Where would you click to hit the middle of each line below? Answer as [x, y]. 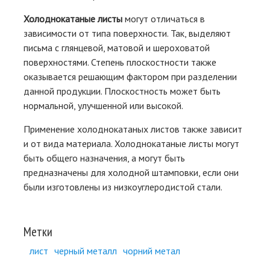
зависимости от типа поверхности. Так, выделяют [127, 33]
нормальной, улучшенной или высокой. [103, 106]
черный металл [86, 251]
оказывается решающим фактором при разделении [130, 77]
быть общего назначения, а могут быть [104, 158]
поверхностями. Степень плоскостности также [120, 62]
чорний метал [152, 251]
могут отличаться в [164, 19]
